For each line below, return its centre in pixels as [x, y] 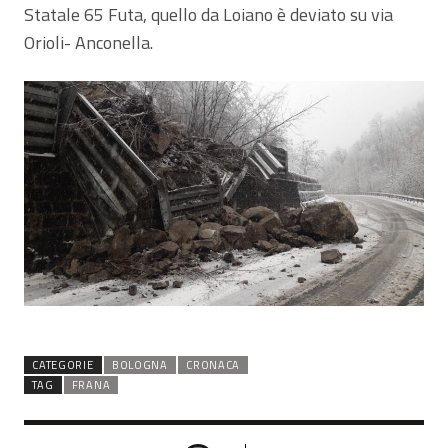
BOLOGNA [139, 364]
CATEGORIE [63, 364]
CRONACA [213, 364]
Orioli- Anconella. [88, 42]
